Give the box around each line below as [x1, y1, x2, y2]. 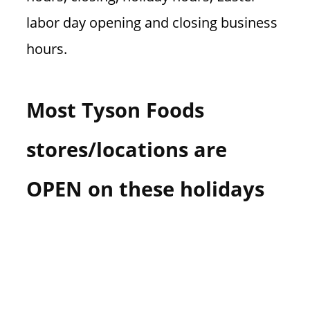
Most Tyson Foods [26, 95, 204, 123]
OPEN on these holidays [26, 174, 264, 202]
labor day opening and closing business [26, 12, 277, 33]
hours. [26, 39, 67, 59]
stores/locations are [26, 135, 227, 163]
